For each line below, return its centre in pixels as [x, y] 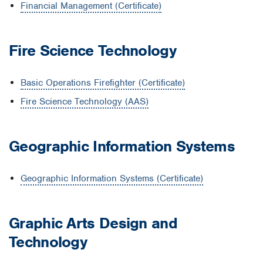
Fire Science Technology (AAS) [85, 102]
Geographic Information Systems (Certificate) [112, 179]
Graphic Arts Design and [93, 223]
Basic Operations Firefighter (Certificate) [103, 83]
